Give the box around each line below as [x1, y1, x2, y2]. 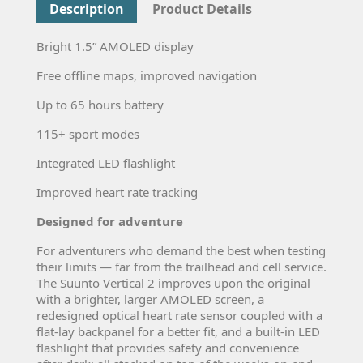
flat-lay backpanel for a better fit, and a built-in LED [36, 322, 320, 340]
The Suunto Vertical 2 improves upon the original [36, 274, 310, 291]
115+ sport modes [36, 125, 139, 142]
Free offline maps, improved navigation [36, 66, 257, 83]
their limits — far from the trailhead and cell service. [36, 258, 327, 275]
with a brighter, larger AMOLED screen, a [36, 290, 264, 307]
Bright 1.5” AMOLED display [36, 37, 194, 54]
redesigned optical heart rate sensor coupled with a [36, 306, 322, 323]
